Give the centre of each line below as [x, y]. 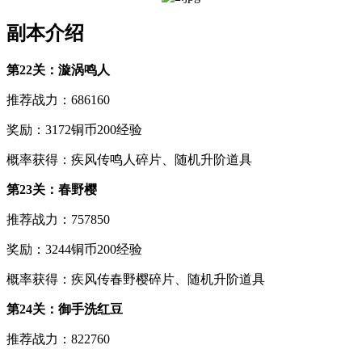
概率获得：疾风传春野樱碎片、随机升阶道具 [136, 279]
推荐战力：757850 [58, 219]
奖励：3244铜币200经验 [74, 249]
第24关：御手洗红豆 [65, 309]
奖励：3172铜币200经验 [74, 129]
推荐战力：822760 [58, 339]
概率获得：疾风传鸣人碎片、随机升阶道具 [129, 159]
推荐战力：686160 [58, 99]
